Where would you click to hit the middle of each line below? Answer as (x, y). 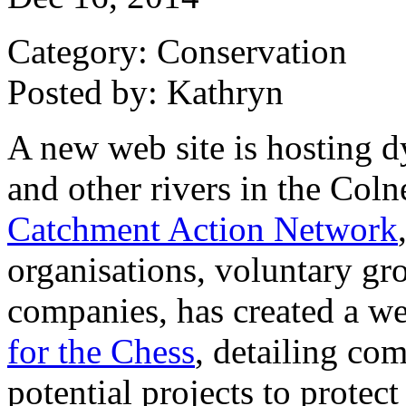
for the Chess (101, 351)
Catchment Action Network (203, 228)
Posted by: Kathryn (145, 92)
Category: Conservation (177, 51)
